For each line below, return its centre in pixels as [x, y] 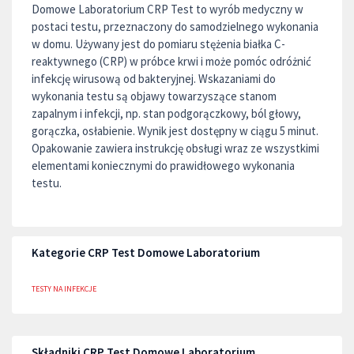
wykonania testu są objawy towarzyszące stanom [154, 96]
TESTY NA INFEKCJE [64, 289]
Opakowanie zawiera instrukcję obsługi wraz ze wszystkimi [175, 148]
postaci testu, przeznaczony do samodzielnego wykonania [175, 26]
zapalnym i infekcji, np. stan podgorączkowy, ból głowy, [166, 113]
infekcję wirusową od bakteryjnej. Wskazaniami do [154, 79]
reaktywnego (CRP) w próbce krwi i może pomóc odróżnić [171, 61]
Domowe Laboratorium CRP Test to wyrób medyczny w [168, 9]
